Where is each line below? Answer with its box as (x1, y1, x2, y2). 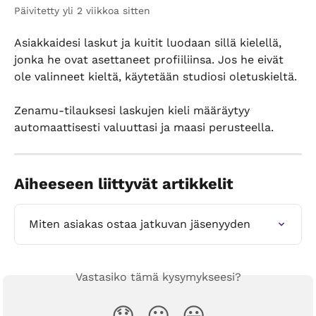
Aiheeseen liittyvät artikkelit (14, 175, 233, 193)
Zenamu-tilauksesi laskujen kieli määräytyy (14, 104, 253, 118)
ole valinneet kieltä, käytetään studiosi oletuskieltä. (14, 70, 297, 83)
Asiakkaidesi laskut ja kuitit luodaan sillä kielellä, (14, 36, 285, 49)
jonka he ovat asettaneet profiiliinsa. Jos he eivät (14, 53, 287, 66)
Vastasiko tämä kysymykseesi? (75, 270, 241, 284)
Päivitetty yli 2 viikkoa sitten (14, 5, 150, 16)
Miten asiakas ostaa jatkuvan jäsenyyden (29, 217, 250, 231)
